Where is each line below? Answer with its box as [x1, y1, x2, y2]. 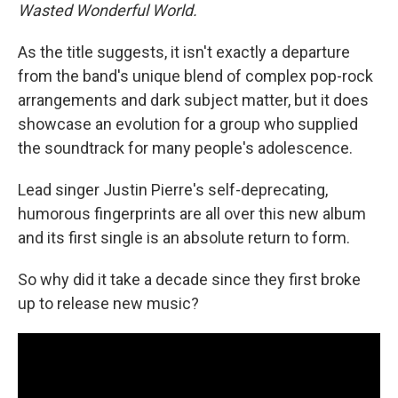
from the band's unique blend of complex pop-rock [18, 67, 373, 86]
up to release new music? [18, 294, 199, 314]
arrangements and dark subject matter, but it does [18, 91, 369, 110]
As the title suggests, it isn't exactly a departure [18, 43, 350, 62]
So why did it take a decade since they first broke [18, 270, 361, 290]
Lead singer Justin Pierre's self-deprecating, [18, 180, 328, 200]
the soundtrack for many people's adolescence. [18, 139, 353, 158]
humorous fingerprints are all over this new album [18, 204, 366, 224]
